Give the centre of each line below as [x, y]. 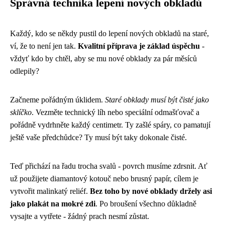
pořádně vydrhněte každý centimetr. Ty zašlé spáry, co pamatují [110, 125]
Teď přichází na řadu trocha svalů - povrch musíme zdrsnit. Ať [109, 166]
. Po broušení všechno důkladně [146, 203]
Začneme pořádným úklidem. [58, 99]
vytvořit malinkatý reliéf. [50, 191]
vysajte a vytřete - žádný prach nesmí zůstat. [80, 216]
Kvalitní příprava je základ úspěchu [139, 46]
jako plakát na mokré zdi [53, 203]
